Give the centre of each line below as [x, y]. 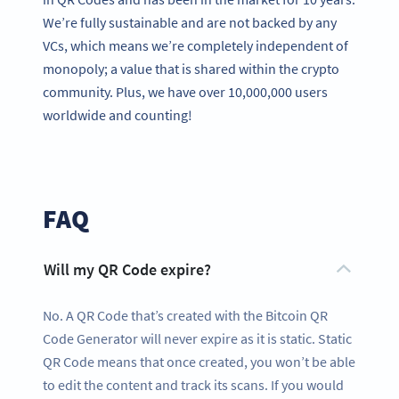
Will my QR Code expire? [127, 270]
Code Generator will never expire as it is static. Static [197, 339]
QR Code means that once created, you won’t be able [199, 362]
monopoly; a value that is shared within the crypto [191, 68]
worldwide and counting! [118, 114]
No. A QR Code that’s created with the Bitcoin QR [185, 316]
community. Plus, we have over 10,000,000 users [185, 91]
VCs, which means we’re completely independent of [195, 45]
